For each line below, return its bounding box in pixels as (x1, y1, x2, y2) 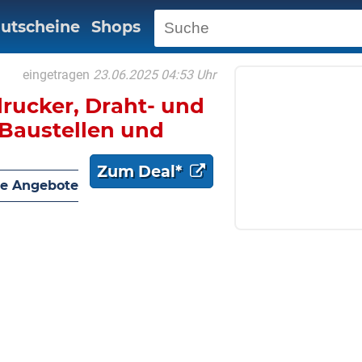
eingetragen (23, 67, 90, 82)
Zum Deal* (97, 162, 186, 181)
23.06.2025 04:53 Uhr (93, 67, 216, 82)
